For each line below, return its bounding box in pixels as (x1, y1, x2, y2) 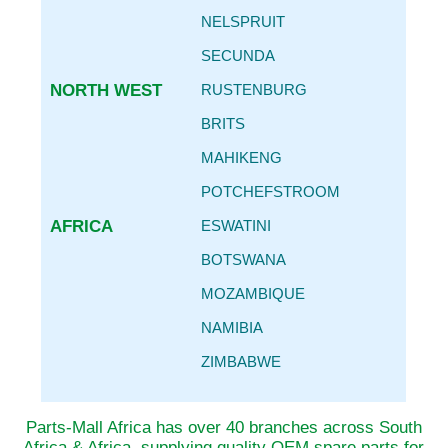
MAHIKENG (200, 149, 282, 166)
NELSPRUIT (200, 13, 285, 30)
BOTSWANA (200, 251, 286, 268)
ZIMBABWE (200, 353, 281, 370)
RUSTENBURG (200, 81, 307, 98)
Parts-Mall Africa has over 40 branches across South (25, 418, 422, 437)
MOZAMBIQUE (200, 285, 305, 302)
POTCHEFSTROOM (200, 183, 340, 200)
